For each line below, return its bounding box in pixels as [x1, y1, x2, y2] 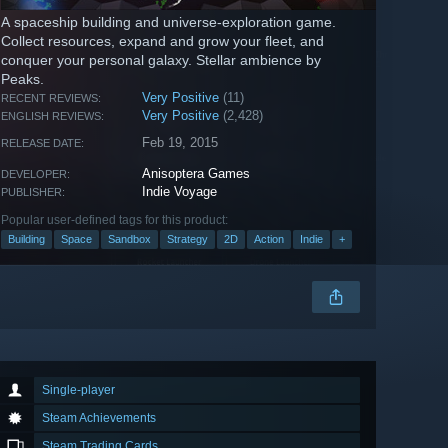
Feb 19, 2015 [142, 135, 219, 151]
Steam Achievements [42, 411, 156, 426]
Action [254, 233, 284, 246]
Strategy [167, 233, 208, 246]
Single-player [42, 383, 115, 398]
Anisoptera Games [142, 166, 251, 182]
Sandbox [108, 233, 151, 246]
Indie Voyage [142, 184, 218, 200]
